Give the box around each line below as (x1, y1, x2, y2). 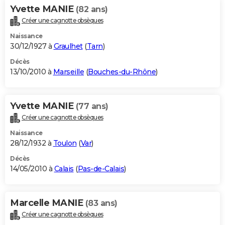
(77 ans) (75, 101, 108, 111)
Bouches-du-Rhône (88, 67, 156, 77)
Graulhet (53, 42, 83, 51)
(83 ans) (85, 198, 118, 208)
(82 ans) (75, 5, 108, 15)
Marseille (53, 67, 84, 77)
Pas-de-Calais (77, 164, 124, 174)
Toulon (53, 139, 77, 148)
